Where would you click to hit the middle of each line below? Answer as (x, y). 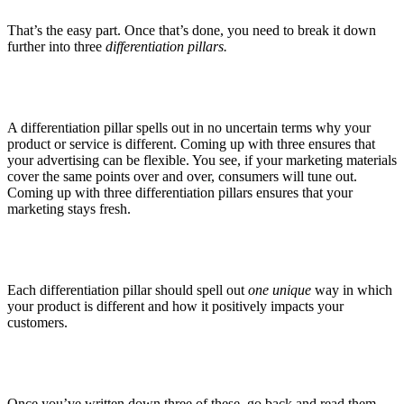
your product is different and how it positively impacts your (175, 307)
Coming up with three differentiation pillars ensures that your (180, 193)
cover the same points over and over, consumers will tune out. (182, 177)
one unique (280, 290)
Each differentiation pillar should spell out (128, 290)
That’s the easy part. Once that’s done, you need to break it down (192, 31)
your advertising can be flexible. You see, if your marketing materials (202, 161)
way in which (352, 290)
